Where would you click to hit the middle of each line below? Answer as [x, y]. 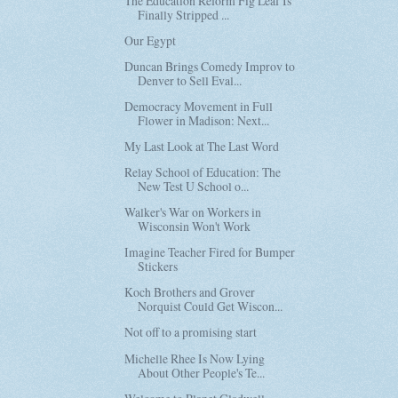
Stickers [158, 267]
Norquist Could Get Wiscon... [211, 306]
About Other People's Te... [202, 372]
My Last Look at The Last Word [202, 146]
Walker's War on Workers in [193, 212]
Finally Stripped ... [184, 14]
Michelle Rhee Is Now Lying [195, 358]
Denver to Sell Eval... [190, 80]
